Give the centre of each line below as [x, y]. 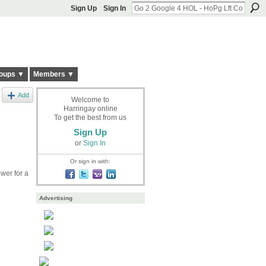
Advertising [56, 198]
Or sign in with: [90, 161]
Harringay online [90, 108]
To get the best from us [90, 117]
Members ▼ [53, 75]
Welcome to [90, 99]
